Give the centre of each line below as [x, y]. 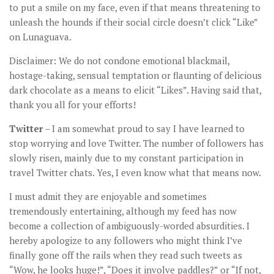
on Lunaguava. [40, 37]
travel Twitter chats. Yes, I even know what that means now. [135, 173]
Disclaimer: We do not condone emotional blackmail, [119, 61]
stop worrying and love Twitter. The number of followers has [136, 143]
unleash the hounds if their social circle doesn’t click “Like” [133, 22]
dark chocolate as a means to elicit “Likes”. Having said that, [135, 90]
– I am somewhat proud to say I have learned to [144, 129]
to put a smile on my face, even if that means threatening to [135, 8]
